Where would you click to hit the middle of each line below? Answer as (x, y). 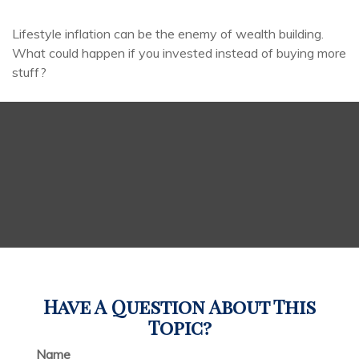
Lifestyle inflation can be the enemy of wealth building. (168, 34)
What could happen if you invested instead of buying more (179, 53)
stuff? (29, 72)
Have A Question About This (179, 306)
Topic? (179, 327)
